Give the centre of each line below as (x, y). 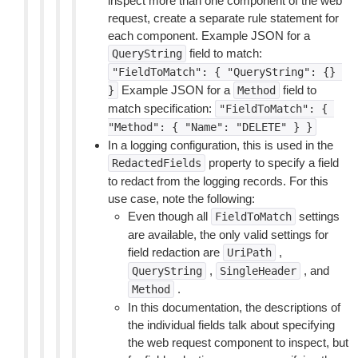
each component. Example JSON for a (209, 36)
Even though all (169, 216)
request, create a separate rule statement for (223, 18)
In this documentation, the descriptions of (234, 307)
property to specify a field (272, 163)
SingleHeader (258, 271)
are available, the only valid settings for (228, 235)
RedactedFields (157, 163)
